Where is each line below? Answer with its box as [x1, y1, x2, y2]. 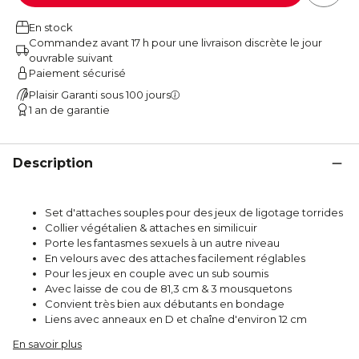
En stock [29, 20, 73, 34]
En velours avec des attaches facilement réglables [45, 251, 305, 264]
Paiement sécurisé [29, 66, 126, 79]
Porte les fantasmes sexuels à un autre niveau [45, 236, 280, 249]
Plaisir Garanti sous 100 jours [29, 87, 171, 101]
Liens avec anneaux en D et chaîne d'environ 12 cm [45, 312, 307, 325]
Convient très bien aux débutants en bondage [45, 296, 284, 310]
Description [13, 155, 93, 171]
